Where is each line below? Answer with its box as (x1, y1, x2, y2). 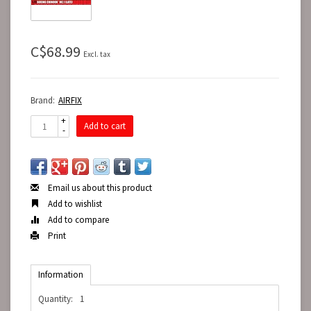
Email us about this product (46, 182, 152, 194)
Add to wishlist (46, 198, 102, 210)
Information (38, 269, 83, 280)
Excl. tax (83, 49, 110, 59)
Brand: (31, 94, 55, 106)
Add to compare (46, 214, 109, 226)
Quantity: (38, 293, 73, 305)
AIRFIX (58, 94, 82, 106)
